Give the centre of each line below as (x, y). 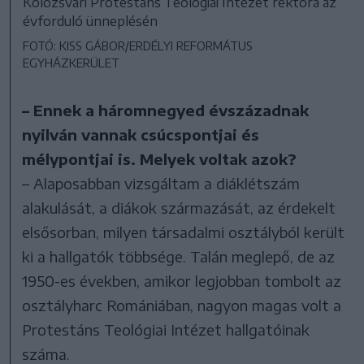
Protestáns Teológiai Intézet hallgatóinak (166, 329)
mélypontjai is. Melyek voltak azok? (160, 158)
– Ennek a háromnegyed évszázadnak (166, 110)
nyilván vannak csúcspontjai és (141, 134)
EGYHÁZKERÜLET (71, 63)
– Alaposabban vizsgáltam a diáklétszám (161, 183)
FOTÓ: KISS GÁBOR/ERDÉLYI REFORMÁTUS (138, 45)
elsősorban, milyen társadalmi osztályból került (184, 232)
